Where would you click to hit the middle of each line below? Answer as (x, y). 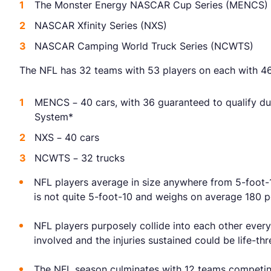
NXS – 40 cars (67, 138)
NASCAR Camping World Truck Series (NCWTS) (144, 46)
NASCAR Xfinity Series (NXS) (101, 26)
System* (54, 117)
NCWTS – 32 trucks (80, 158)
